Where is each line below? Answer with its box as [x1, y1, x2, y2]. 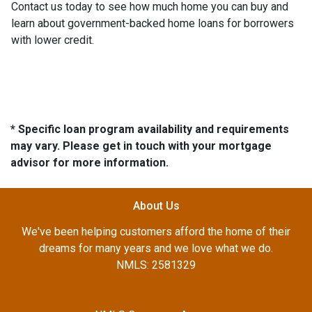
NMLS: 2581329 [116, 258, 196, 272]
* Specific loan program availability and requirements [10, 122, 289, 136]
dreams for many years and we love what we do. [39, 241, 273, 255]
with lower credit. [11, 33, 94, 47]
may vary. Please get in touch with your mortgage [10, 139, 272, 153]
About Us [132, 198, 180, 212]
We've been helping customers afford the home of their [22, 224, 290, 238]
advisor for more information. [10, 155, 169, 169]
